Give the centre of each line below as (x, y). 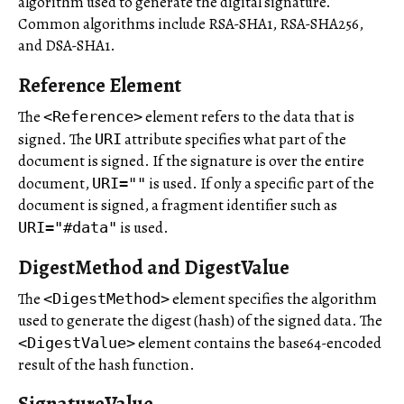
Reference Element (100, 85)
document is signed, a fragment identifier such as (178, 205)
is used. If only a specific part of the (260, 183)
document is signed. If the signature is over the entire (191, 161)
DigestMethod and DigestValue (154, 267)
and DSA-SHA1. (67, 46)
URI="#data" (68, 227)
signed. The (56, 139)
